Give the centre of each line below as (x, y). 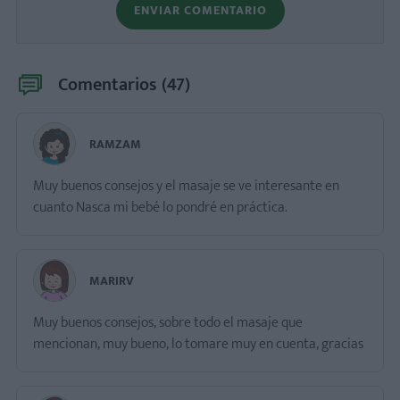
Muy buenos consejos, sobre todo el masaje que (168, 322)
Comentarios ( (112, 84)
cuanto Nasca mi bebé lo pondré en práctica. (160, 207)
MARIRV (112, 280)
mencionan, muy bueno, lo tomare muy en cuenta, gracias (198, 344)
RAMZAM (115, 144)
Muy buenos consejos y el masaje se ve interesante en (186, 186)
